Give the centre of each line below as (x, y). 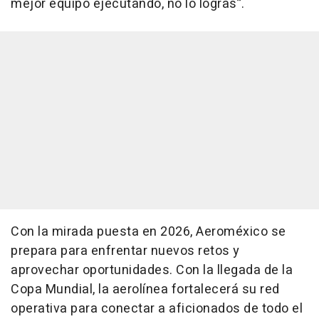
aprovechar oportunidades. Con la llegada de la (152, 271)
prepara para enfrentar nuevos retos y (125, 251)
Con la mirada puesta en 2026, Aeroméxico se (148, 232)
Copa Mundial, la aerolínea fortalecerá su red (145, 290)
